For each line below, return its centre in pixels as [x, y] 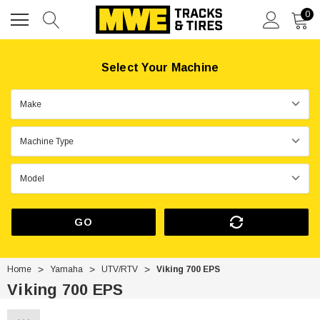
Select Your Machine [160, 67]
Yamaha [66, 269]
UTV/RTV [120, 269]
